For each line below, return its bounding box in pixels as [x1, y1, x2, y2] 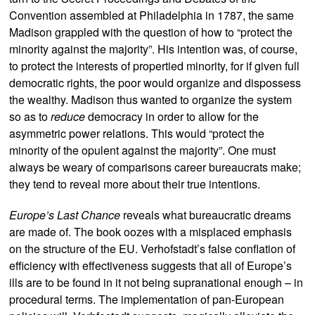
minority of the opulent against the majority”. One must [9, 142, 276, 158]
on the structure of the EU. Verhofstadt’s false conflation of [9, 240, 296, 257]
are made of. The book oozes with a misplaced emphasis [9, 224, 292, 240]
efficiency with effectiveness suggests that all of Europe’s [9, 257, 292, 274]
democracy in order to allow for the [85, 108, 259, 124]
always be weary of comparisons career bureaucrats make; [9, 159, 302, 175]
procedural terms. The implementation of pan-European [9, 291, 285, 307]
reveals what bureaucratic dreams [120, 207, 292, 223]
